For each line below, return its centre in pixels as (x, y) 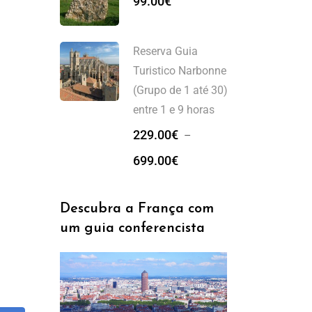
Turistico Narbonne (180, 71)
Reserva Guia (165, 51)
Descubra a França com (137, 209)
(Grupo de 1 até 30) (180, 90)
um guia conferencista (132, 228)
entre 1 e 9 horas (174, 110)
